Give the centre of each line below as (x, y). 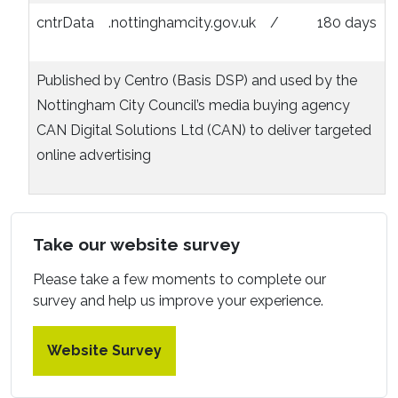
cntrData (65, 23)
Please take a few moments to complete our (179, 280)
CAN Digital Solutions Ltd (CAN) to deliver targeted (204, 131)
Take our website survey (137, 245)
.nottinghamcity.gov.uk (182, 23)
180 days (347, 23)
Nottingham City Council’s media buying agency (193, 106)
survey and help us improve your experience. (178, 301)
